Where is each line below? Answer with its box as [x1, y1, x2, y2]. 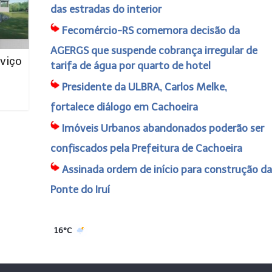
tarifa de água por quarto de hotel [50, 59, 211, 72]
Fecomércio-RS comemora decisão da [61, 24, 240, 36]
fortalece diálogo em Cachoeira [50, 101, 198, 113]
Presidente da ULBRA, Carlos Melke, [61, 81, 227, 93]
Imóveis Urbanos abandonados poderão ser [61, 122, 264, 134]
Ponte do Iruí [50, 183, 110, 195]
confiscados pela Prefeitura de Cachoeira [50, 142, 242, 154]
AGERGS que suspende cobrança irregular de [50, 44, 257, 56]
